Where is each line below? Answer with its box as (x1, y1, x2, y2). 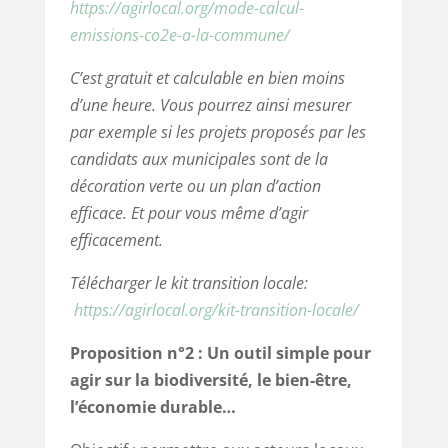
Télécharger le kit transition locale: (69, 271, 308, 294)
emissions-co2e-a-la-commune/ (69, 23, 290, 46)
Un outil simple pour (206, 341, 371, 364)
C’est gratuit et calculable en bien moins (69, 66, 345, 89)
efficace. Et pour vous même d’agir (69, 201, 308, 224)
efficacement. (69, 228, 163, 251)
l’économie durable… (69, 395, 236, 418)
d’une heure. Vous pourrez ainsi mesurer (69, 93, 351, 116)
